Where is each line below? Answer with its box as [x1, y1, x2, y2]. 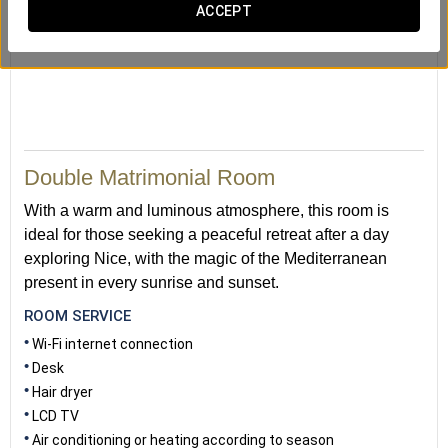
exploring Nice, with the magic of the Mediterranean [24, 250, 387, 267]
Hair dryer [32, 384, 93, 400]
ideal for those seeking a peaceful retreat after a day [24, 226, 389, 243]
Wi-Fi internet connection [32, 336, 193, 352]
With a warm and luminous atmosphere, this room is [24, 202, 389, 219]
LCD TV [32, 408, 79, 424]
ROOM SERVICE [24, 307, 131, 325]
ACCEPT [195, 3, 253, 19]
